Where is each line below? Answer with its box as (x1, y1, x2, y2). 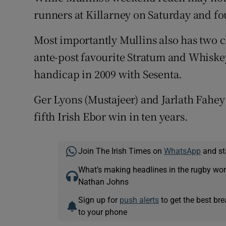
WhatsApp (163, 147, 201, 155)
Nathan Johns (78, 178, 129, 186)
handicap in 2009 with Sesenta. (34, 67, 183, 82)
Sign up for (78, 196, 120, 204)
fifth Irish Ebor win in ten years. (34, 109, 188, 124)
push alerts (119, 196, 159, 204)
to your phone (78, 208, 127, 216)
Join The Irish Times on (78, 147, 164, 155)
